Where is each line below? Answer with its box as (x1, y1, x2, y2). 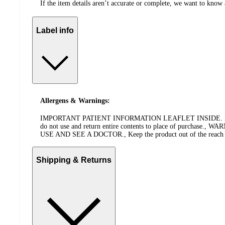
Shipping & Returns (36, 156, 111, 165)
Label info (36, 26, 74, 35)
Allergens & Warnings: (40, 97, 110, 105)
